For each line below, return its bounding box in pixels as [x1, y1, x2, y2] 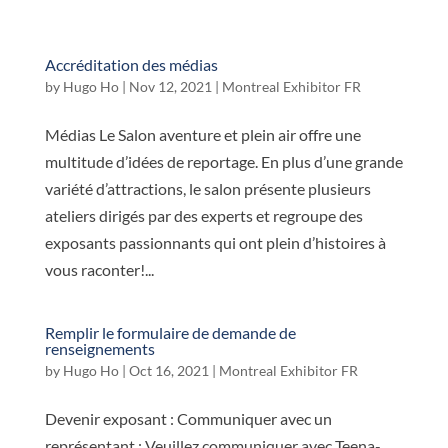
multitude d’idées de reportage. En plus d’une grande [44, 152, 403, 171]
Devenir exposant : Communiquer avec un [44, 409, 332, 428]
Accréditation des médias [44, 55, 218, 74]
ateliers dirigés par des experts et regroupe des [44, 206, 363, 225]
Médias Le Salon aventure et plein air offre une [44, 125, 361, 144]
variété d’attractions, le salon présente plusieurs [44, 179, 371, 198]
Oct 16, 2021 [128, 362, 209, 379]
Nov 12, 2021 [128, 78, 212, 95]
